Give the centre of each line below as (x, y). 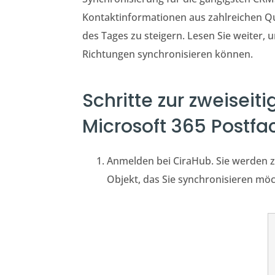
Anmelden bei (140, 161)
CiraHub (192, 161)
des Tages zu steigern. (134, 36)
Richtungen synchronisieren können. (168, 54)
